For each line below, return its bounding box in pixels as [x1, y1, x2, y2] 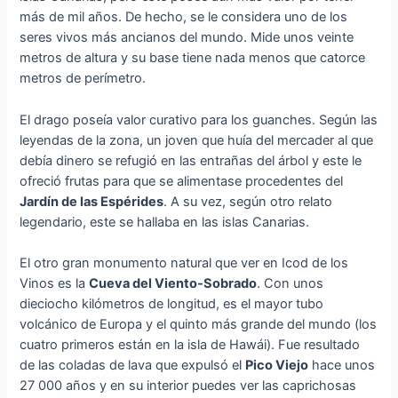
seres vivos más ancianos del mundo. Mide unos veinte [20, 29, 354, 46]
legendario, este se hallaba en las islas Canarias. [20, 213, 310, 230]
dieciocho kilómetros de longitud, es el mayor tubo [20, 296, 324, 313]
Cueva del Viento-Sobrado [89, 275, 258, 292]
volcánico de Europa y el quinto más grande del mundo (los [20, 316, 378, 333]
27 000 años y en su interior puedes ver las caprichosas [20, 378, 357, 394]
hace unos [308, 357, 376, 374]
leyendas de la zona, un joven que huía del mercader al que [20, 131, 374, 148]
